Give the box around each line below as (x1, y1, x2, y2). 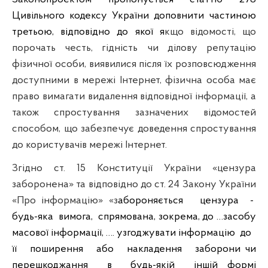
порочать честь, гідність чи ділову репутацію (12, 42, 256, 54)
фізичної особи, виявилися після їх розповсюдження (12, 58, 256, 70)
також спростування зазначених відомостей (12, 106, 256, 118)
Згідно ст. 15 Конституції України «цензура (12, 162, 256, 174)
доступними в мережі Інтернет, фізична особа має (12, 74, 256, 86)
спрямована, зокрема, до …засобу (98, 211, 257, 223)
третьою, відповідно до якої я (12, 26, 165, 38)
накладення (126, 243, 182, 255)
